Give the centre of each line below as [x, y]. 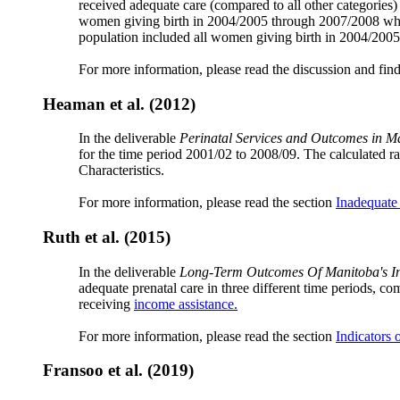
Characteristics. [121, 171]
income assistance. [186, 304]
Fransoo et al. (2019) [118, 371]
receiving [106, 304]
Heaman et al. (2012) [119, 104]
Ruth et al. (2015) [107, 237]
